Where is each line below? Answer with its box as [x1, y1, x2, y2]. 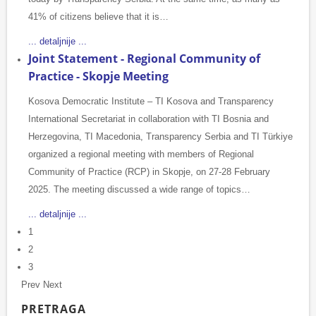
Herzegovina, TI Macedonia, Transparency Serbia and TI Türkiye [28, 131, 293, 142]
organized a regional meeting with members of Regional [28, 149, 254, 160]
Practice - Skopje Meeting [28, 68, 169, 85]
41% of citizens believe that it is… [28, 11, 169, 23]
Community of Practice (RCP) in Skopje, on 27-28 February [28, 166, 270, 178]
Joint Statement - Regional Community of [28, 51, 260, 67]
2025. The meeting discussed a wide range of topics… [28, 184, 250, 195]
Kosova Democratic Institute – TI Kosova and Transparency [28, 96, 274, 107]
